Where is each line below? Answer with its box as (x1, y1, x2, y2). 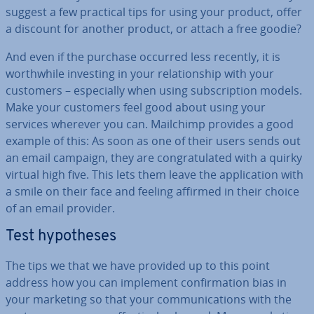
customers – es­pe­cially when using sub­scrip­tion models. (6, 83, 302, 98)
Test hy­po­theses (6, 228, 116, 245)
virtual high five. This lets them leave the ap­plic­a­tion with (6, 167, 303, 182)
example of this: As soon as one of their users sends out (6, 133, 301, 149)
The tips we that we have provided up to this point (6, 258, 270, 273)
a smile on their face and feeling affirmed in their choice (6, 184, 299, 199)
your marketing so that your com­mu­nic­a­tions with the (6, 292, 292, 307)
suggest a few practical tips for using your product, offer (6, 4, 302, 20)
